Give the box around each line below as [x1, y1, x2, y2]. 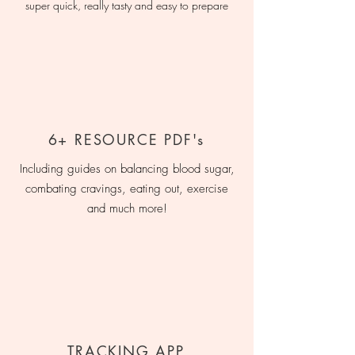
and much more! [86, 200, 167, 216]
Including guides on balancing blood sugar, [19, 161, 235, 177]
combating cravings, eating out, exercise [25, 181, 228, 197]
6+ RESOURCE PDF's [48, 130, 205, 149]
